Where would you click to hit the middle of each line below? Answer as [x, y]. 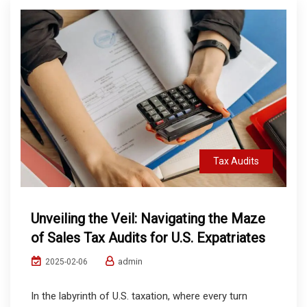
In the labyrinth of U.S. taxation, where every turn [139, 296]
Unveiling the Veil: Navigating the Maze [148, 218]
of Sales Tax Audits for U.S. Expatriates [148, 237]
